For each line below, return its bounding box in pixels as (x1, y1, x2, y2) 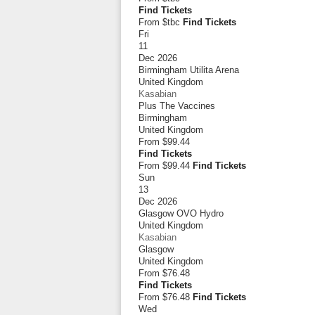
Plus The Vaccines (139, 101, 215, 111)
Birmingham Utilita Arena (139, 65, 239, 75)
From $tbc (139, 17, 180, 27)
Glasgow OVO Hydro (139, 208, 224, 219)
